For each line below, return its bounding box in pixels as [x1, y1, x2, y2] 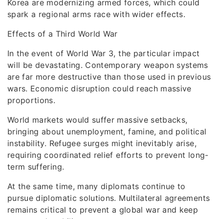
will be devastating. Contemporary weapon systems [7, 60, 208, 70]
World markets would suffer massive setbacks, [7, 115, 188, 125]
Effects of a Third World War [7, 29, 118, 39]
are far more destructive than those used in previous [7, 72, 211, 82]
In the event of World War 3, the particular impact [7, 48, 200, 58]
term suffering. [7, 162, 65, 172]
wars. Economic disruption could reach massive [7, 84, 192, 93]
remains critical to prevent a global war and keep [7, 205, 198, 215]
